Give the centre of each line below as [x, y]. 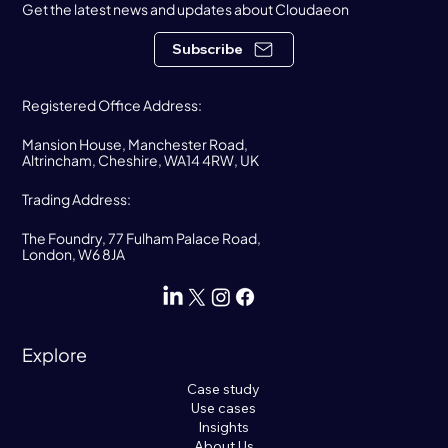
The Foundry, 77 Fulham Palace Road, [142, 238]
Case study [224, 388]
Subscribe [207, 49]
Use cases [224, 407]
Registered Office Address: [112, 105]
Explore [55, 355]
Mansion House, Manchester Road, [135, 144]
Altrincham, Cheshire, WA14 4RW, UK [141, 160]
